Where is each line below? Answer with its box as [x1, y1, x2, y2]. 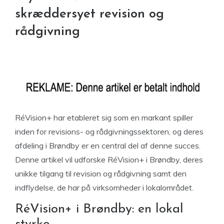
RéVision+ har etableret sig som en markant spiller [15, 112, 193, 122]
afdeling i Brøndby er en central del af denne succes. [15, 140, 200, 150]
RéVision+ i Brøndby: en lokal [15, 202, 183, 216]
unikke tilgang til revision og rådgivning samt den [15, 168, 186, 178]
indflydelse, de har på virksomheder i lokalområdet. [15, 182, 193, 192]
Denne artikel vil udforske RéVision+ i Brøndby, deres [15, 154, 203, 164]
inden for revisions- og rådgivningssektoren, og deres [15, 126, 203, 136]
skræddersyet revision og [15, 7, 164, 21]
